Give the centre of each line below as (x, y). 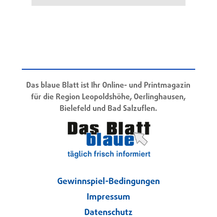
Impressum (108, 197)
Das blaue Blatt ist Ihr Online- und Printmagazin (108, 86)
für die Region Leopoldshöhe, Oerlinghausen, (108, 98)
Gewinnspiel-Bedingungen (108, 182)
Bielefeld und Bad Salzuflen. (108, 109)
